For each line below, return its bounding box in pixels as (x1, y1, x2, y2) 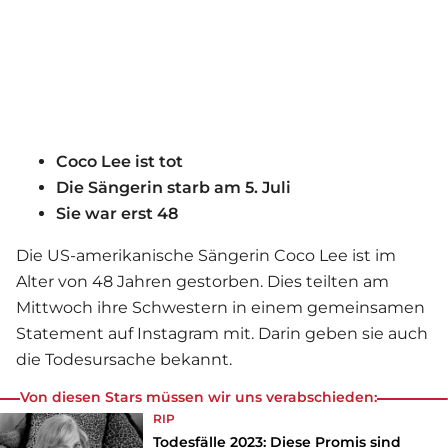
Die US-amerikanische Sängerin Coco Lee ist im (16, 246, 396, 266)
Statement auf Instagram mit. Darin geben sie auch (16, 324, 428, 344)
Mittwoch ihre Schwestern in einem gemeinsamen (16, 298, 425, 318)
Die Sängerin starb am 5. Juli (56, 178, 291, 198)
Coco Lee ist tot (56, 152, 183, 172)
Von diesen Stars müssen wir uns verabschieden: (20, 388, 377, 407)
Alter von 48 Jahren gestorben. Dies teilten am (16, 272, 389, 292)
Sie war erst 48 (56, 204, 178, 224)
